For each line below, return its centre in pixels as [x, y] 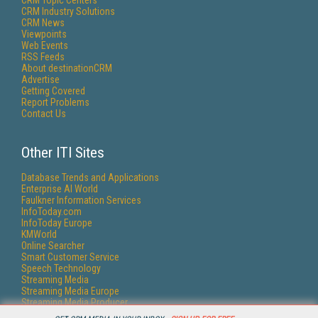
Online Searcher [53, 246]
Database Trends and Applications [90, 177]
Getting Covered [53, 91]
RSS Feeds [43, 57]
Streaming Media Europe [70, 291]
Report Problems [55, 102]
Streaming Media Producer [75, 302]
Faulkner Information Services [81, 200]
